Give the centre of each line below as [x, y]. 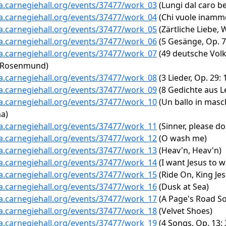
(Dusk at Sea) [183, 187]
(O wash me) [182, 138]
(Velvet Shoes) [185, 211]
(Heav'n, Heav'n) [189, 150]
